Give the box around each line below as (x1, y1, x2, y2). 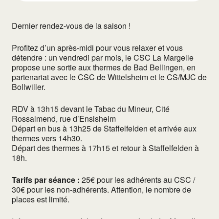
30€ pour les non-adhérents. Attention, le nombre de (12, 184, 191, 196)
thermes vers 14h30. (12, 132, 82, 144)
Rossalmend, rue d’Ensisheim (12, 113, 116, 125)
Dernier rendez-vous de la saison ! (12, 20, 131, 32)
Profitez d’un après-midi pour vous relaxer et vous (12, 42, 183, 54)
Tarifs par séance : (12, 174, 80, 186)
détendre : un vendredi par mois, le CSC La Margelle (12, 52, 194, 64)
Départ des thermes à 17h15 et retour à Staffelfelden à (12, 142, 199, 154)
